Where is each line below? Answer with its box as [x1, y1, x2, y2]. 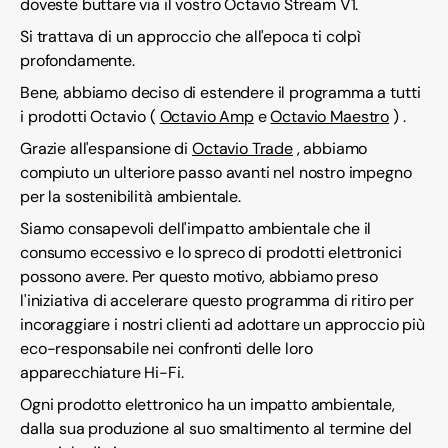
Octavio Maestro [270, 106, 390, 128]
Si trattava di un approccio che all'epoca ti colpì [20, 26, 361, 48]
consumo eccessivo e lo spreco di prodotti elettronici [20, 242, 402, 264]
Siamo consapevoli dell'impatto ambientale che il [20, 218, 372, 240]
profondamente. [20, 50, 135, 72]
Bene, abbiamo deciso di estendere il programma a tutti [20, 82, 421, 104]
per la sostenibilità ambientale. [20, 186, 241, 208]
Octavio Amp [159, 106, 254, 128]
